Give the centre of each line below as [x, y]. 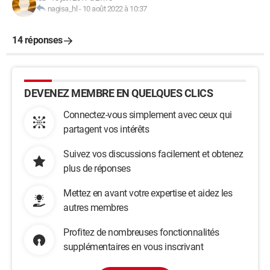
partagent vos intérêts [106, 129]
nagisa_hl [62, 9]
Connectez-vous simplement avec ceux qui [148, 115]
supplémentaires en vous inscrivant [133, 247]
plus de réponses [97, 168]
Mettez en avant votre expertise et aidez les [148, 193]
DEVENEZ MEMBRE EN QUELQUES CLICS [118, 93]
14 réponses [37, 40]
